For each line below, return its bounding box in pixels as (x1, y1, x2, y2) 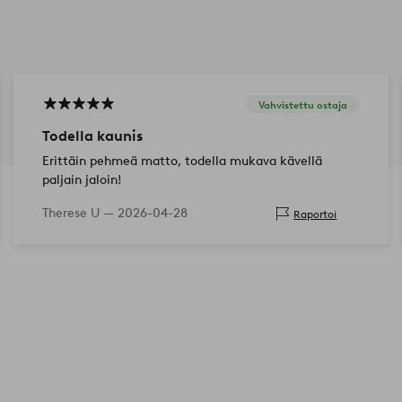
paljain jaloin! (41, 172, 122, 188)
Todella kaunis (41, 127, 143, 145)
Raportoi (293, 206, 337, 221)
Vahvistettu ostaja (258, 98, 348, 111)
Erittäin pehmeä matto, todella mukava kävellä (41, 153, 322, 170)
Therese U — (41, 205, 118, 222)
